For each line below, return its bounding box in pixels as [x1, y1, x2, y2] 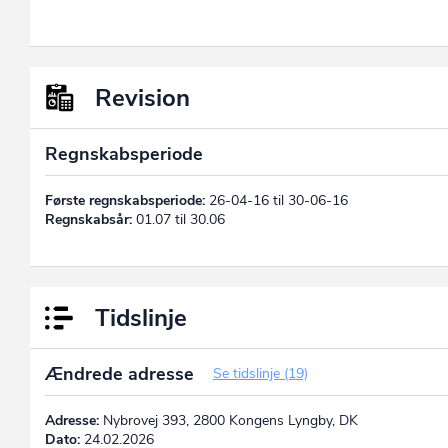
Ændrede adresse [45, 361, 199, 386]
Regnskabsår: [45, 209, 132, 229]
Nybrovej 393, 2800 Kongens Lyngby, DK [99, 410, 358, 430]
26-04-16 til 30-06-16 [205, 190, 348, 210]
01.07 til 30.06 [132, 209, 225, 229]
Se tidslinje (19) [213, 363, 308, 383]
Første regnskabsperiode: [45, 190, 205, 210]
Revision [95, 81, 190, 114]
